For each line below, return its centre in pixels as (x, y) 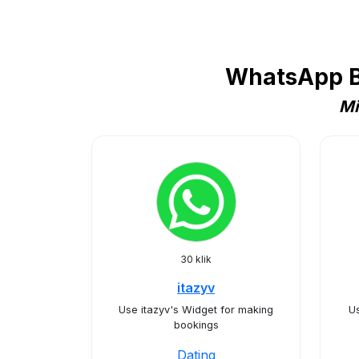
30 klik (196, 259)
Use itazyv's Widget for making (196, 310)
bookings (196, 325)
